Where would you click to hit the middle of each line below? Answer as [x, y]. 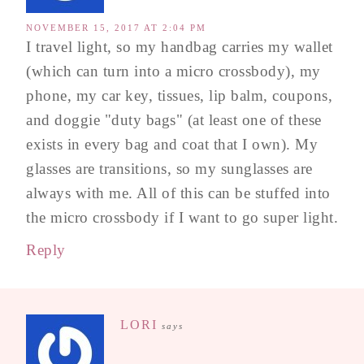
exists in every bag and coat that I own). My [172, 144]
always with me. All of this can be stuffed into [178, 193]
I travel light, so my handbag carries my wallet [180, 46]
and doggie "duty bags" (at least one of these [174, 119]
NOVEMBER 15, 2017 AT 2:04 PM [116, 27]
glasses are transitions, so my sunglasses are [169, 168]
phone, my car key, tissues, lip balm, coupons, [179, 95]
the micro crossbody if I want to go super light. [182, 217]
